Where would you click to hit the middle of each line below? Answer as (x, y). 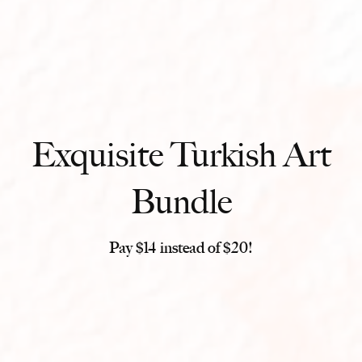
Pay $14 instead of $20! (181, 248)
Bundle (181, 202)
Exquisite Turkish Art (181, 155)
